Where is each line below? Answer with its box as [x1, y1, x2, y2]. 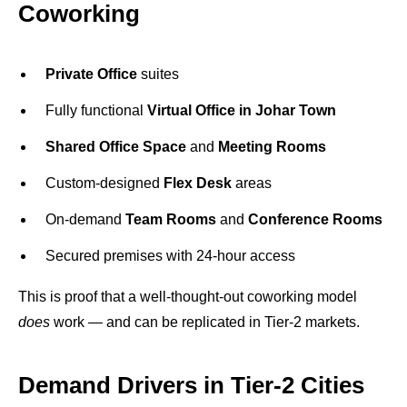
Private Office [45, 66, 137, 82]
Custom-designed [45, 175, 164, 191]
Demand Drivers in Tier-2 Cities [18, 372, 364, 399]
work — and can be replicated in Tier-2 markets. [50, 314, 360, 330]
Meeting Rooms [218, 139, 326, 154]
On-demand [45, 212, 125, 227]
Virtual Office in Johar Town [147, 103, 336, 118]
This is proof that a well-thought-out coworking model [18, 289, 357, 304]
